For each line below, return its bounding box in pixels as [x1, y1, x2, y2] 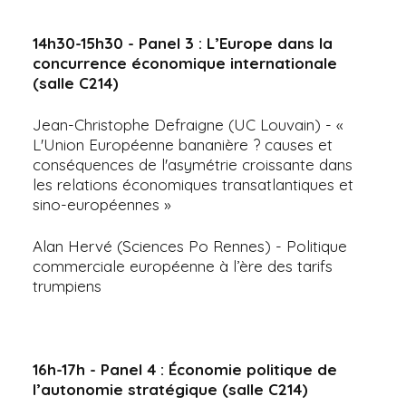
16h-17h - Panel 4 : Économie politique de [33, 359, 337, 379]
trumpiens [33, 275, 101, 295]
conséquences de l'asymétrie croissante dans [33, 154, 353, 174]
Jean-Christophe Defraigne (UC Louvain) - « [33, 114, 343, 134]
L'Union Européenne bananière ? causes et [33, 134, 333, 154]
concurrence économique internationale [33, 53, 337, 72]
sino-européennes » [33, 194, 171, 214]
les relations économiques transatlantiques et [33, 174, 353, 194]
